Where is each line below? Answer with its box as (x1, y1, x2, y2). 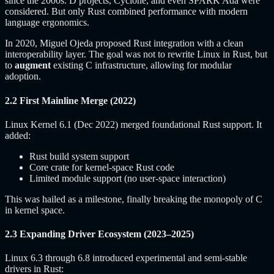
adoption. (5, 71, 41, 82)
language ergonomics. (5, 17, 89, 28)
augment (15, 60, 51, 71)
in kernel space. (5, 204, 65, 215)
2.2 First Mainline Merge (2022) (5, 95, 136, 106)
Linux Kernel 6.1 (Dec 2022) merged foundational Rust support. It (5, 119, 262, 130)
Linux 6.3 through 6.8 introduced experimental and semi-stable (5, 253, 247, 264)
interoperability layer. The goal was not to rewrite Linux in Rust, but (5, 49, 267, 60)
